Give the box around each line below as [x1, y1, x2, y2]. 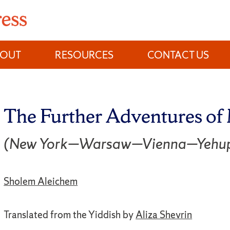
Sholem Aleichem [4, 174, 78, 188]
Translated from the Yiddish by [4, 208, 136, 222]
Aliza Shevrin [136, 208, 193, 222]
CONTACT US [147, 48, 209, 62]
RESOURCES [55, 48, 114, 62]
